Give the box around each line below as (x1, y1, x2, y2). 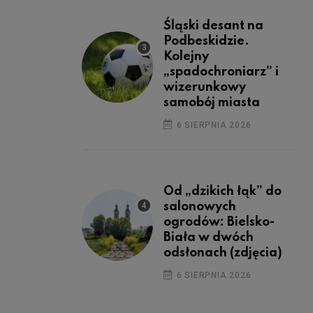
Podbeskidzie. (163, 34, 249, 48)
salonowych (163, 200, 236, 213)
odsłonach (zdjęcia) (163, 246, 282, 259)
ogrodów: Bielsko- (163, 215, 275, 228)
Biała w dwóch (163, 231, 254, 244)
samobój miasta (163, 96, 260, 109)
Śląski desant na (163, 19, 263, 32)
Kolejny (163, 50, 209, 63)
